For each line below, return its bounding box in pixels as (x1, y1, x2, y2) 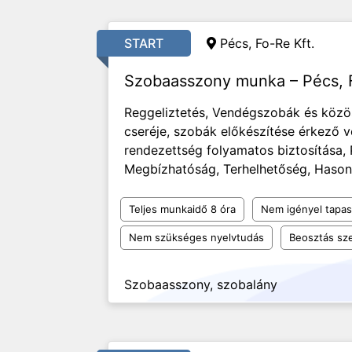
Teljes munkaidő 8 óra (129, 203, 236, 215)
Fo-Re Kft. (255, 35, 314, 51)
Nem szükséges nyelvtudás (129, 231, 264, 244)
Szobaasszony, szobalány (124, 277, 277, 292)
